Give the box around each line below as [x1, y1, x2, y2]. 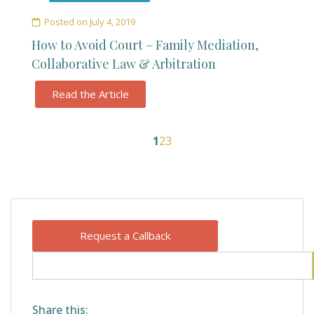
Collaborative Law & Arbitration [32, 55, 216, 72]
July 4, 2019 [90, 15, 135, 28]
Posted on [44, 15, 88, 28]
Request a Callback [80, 228, 170, 243]
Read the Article [52, 87, 129, 101]
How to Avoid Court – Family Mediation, [32, 36, 259, 53]
